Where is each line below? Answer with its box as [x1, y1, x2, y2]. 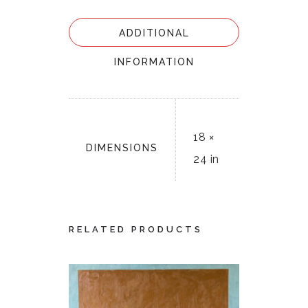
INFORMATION [113, 56, 195, 68]
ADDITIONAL [118, 27, 190, 39]
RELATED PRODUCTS [69, 224, 203, 235]
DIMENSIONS [86, 142, 158, 154]
